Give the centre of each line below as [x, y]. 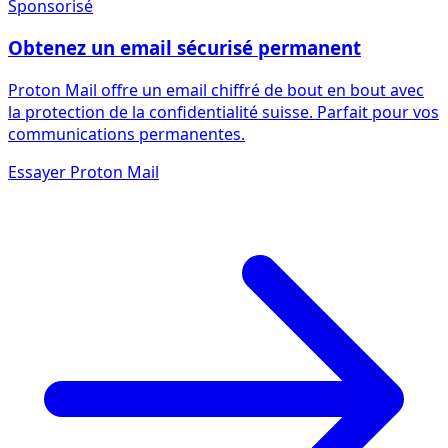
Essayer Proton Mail [83, 171]
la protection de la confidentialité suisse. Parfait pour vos [223, 111]
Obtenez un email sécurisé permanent [184, 48]
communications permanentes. [126, 133]
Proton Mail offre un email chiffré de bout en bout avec [216, 89]
